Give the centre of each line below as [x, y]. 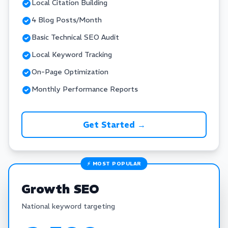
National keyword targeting [68, 206]
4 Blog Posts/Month [67, 20]
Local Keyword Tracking [72, 54]
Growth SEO [60, 189]
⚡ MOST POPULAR [114, 164]
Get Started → [114, 125]
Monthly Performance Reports [85, 89]
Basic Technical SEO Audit [75, 37]
